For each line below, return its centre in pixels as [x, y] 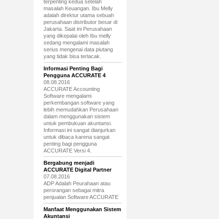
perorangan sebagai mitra [74, 190]
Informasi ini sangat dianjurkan [79, 130]
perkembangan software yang [79, 103]
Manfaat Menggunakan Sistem [82, 209]
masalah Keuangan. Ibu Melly [78, 8]
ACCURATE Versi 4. [67, 151]
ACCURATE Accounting [71, 89]
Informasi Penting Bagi [73, 68]
